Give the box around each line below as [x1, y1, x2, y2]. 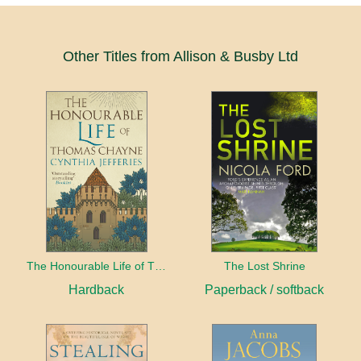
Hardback [68, 283, 125, 297]
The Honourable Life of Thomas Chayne [154, 259, 166, 273]
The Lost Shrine [223, 259, 305, 273]
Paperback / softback [205, 283, 325, 297]
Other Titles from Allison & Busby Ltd [63, 48, 298, 65]
